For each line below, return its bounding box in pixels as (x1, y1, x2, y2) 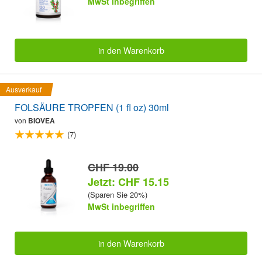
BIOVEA (28, 115, 55, 126)
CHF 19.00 (88, 160, 139, 175)
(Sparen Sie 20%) (88, 189, 147, 201)
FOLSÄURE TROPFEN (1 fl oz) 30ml (15, 101, 169, 115)
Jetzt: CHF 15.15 (88, 174, 169, 190)
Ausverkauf (6, 84, 42, 95)
